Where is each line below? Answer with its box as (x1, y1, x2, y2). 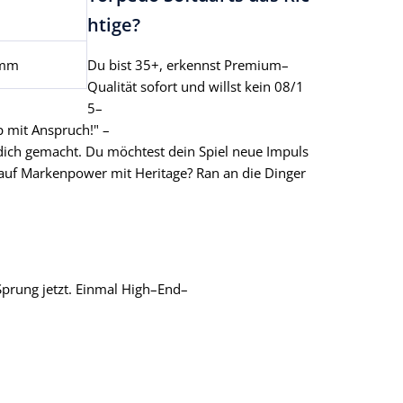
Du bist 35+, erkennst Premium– (87, 56, 289, 75)
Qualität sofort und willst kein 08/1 (87, 77, 304, 96)
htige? (87, 13, 140, 38)
